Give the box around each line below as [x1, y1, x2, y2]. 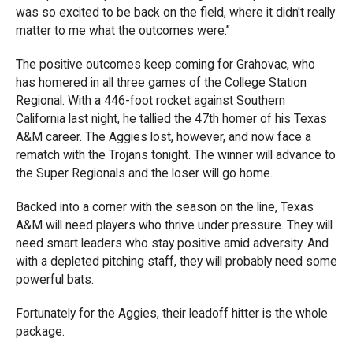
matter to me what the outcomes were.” [16, 22, 230, 38]
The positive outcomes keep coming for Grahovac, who [16, 56, 315, 72]
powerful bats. [16, 271, 94, 287]
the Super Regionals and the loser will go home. [16, 165, 273, 180]
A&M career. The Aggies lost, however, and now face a [16, 128, 311, 144]
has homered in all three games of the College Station [16, 74, 307, 90]
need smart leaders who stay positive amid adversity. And [16, 235, 329, 251]
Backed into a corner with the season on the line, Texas [16, 199, 314, 214]
